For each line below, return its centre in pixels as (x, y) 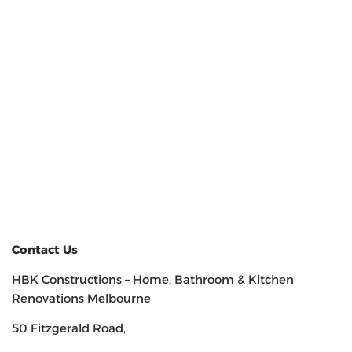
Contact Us (45, 249)
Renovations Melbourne (81, 298)
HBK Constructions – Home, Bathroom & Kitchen (153, 279)
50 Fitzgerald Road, (69, 328)
